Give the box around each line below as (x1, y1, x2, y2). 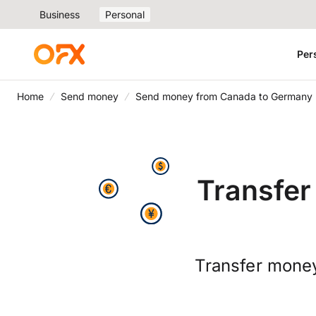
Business (39, 8, 80, 20)
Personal (105, 8, 145, 20)
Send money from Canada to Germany (135, 90, 312, 102)
